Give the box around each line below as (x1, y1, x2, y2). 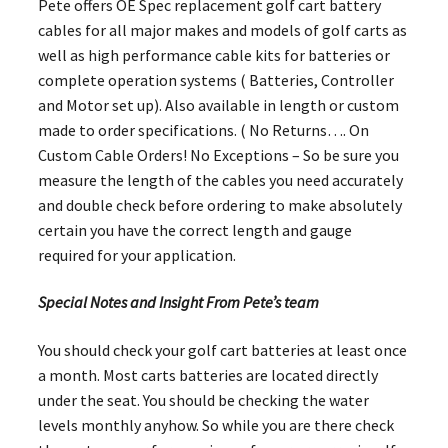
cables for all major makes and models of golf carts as (37, 19, 407, 40)
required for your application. (37, 244, 236, 265)
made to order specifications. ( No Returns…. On (37, 119, 369, 140)
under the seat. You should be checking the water (37, 389, 369, 410)
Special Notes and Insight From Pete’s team (37, 292, 319, 313)
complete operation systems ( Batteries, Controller (37, 69, 394, 90)
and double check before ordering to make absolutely (37, 194, 402, 215)
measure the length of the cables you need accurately (37, 169, 403, 190)
